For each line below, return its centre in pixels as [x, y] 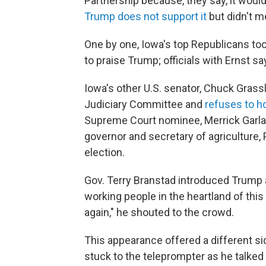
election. [104, 152]
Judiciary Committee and [145, 104]
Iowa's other [113, 88]
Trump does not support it [145, 16]
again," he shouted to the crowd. [159, 212]
